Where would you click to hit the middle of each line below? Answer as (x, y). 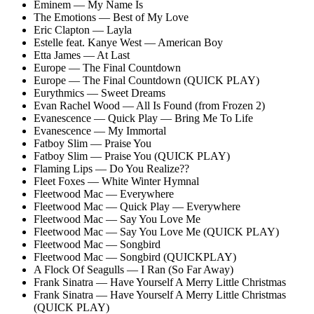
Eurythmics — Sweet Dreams (100, 93)
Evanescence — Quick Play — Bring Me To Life (145, 118)
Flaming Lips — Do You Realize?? (114, 168)
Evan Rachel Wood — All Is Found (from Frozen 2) (149, 105)
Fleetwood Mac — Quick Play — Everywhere (140, 206)
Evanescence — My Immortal (100, 130)
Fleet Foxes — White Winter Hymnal (116, 181)
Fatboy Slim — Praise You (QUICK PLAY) (132, 156)
